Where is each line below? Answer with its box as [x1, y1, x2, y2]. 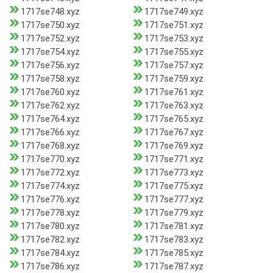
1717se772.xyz [21, 167, 80, 179]
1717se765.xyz [144, 113, 204, 125]
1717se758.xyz [21, 73, 80, 85]
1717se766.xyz [21, 127, 80, 138]
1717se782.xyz [21, 234, 80, 246]
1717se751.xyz [144, 19, 204, 31]
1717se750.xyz [21, 19, 80, 31]
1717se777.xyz [144, 194, 204, 205]
